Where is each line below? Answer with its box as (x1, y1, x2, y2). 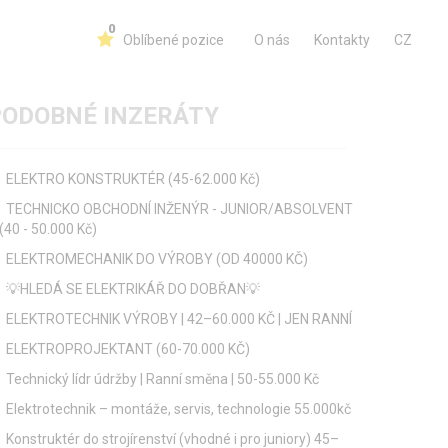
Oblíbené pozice (123, 31, 224, 48)
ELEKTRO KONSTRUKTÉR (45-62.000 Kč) (6, 171, 260, 187)
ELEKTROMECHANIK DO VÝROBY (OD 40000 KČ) (6, 251, 308, 267)
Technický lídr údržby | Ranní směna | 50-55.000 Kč (6, 371, 319, 387)
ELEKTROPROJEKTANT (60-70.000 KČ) (6, 341, 250, 357)
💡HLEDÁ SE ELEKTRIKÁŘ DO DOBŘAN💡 (6, 281, 260, 297)
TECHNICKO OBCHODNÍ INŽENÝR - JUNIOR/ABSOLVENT (6, 201, 353, 217)
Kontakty (314, 32, 370, 48)
